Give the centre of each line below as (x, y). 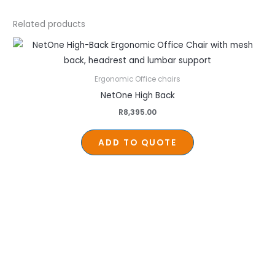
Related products (49, 24)
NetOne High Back (137, 96)
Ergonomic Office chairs (137, 79)
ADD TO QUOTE (137, 142)
